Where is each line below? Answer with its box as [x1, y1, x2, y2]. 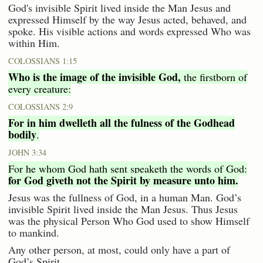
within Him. [8, 36, 60, 50]
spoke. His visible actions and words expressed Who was [8, 24, 251, 39]
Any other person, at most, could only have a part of [8, 242, 230, 257]
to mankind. [8, 225, 59, 240]
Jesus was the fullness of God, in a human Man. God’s [8, 190, 241, 205]
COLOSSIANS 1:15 [8, 55, 77, 67]
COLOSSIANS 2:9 [8, 101, 73, 113]
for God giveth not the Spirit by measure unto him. [8, 173, 238, 188]
